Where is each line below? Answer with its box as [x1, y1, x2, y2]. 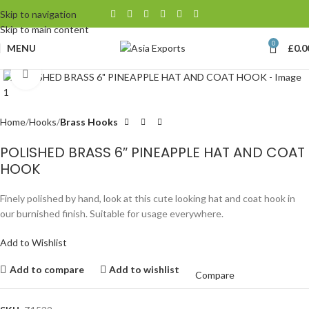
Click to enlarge [41, 68, 107, 79]
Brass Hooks [60, 116, 118, 128]
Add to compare [9, 263, 84, 275]
